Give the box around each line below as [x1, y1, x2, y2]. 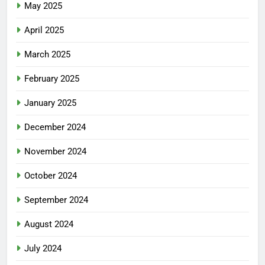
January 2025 [24, 98, 76, 109]
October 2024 [24, 170, 77, 182]
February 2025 [24, 73, 79, 85]
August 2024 [24, 219, 73, 230]
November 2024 [24, 146, 86, 157]
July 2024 [24, 243, 62, 254]
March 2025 [24, 49, 70, 60]
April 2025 [24, 25, 64, 36]
